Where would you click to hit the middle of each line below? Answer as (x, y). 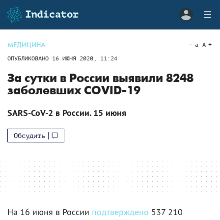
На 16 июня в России (50, 212)
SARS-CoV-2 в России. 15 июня (67, 113)
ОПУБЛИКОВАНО (30, 58)
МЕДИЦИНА (27, 45)
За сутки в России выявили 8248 (100, 78)
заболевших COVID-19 (74, 91)
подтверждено (120, 212)
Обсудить (29, 136)
